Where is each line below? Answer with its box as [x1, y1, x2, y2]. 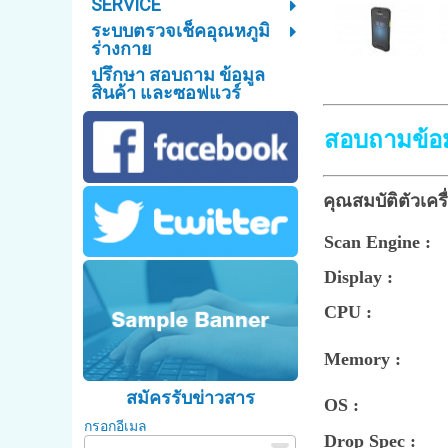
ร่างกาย [90, 38, 152, 60]
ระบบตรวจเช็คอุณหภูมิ [90, 20, 270, 42]
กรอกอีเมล [84, 417, 148, 434]
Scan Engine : [323, 232, 431, 253]
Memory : [323, 349, 401, 370]
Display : [323, 267, 393, 288]
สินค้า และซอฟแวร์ [90, 82, 241, 104]
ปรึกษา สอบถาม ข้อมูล [90, 64, 265, 86]
